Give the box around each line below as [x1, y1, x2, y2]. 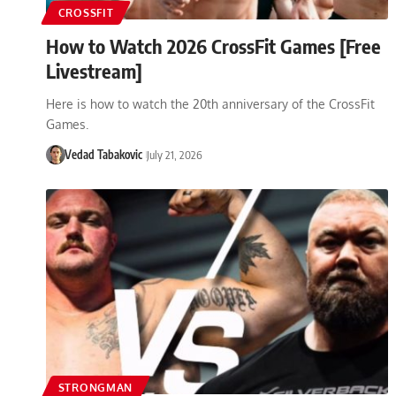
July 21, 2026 [146, 147, 202, 162]
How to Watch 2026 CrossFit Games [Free [46, 33, 381, 58]
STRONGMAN [57, 380, 133, 394]
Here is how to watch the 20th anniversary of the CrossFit [46, 95, 375, 111]
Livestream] [46, 57, 142, 83]
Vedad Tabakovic [64, 147, 142, 162]
